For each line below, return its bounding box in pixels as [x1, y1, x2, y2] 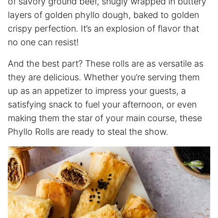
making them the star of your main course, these [8, 112, 202, 123]
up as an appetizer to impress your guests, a [8, 85, 186, 96]
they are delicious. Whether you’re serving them [8, 72, 200, 82]
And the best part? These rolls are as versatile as [8, 58, 203, 69]
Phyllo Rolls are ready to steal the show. [8, 126, 168, 137]
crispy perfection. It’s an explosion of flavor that [8, 23, 199, 34]
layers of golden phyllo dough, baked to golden [8, 9, 199, 20]
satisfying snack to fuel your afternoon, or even [8, 99, 197, 109]
